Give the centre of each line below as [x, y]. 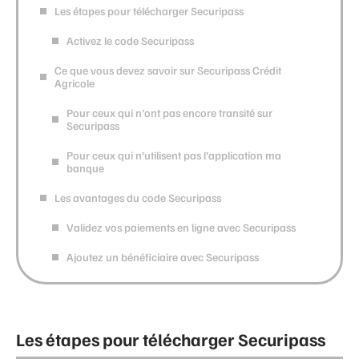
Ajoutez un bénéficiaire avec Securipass [163, 256]
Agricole [75, 83]
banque [85, 167]
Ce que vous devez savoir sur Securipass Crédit [168, 70]
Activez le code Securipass [130, 40]
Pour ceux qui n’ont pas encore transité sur [169, 112]
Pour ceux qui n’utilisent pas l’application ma [174, 155]
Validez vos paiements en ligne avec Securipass [181, 227]
